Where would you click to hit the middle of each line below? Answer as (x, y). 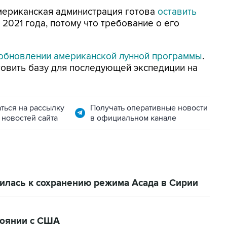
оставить (177, 12)
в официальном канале (133, 118)
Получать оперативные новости (149, 108)
